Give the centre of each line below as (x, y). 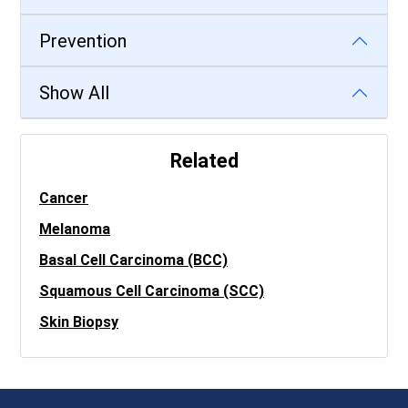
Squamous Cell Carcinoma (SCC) (152, 291)
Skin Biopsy (79, 322)
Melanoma (75, 229)
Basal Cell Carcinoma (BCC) (133, 260)
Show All (74, 93)
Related (204, 161)
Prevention (83, 41)
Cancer (64, 198)
